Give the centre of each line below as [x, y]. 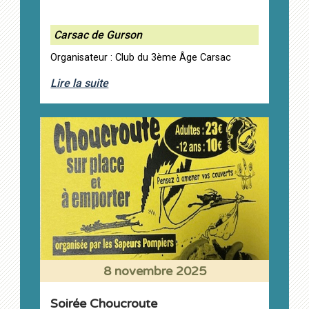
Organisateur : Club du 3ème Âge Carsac [141, 58]
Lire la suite [80, 83]
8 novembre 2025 [154, 271]
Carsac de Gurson [98, 35]
